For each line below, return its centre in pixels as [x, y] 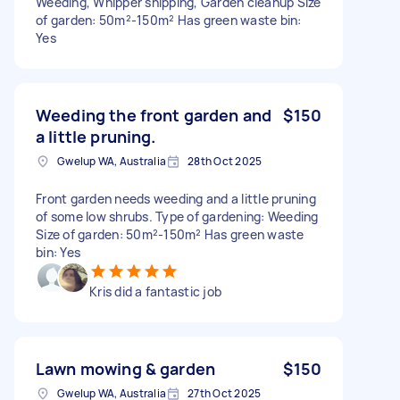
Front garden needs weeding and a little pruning [176, 198]
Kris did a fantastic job [155, 291]
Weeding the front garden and [154, 115]
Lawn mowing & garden [125, 368]
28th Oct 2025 [225, 161]
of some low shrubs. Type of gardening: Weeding [177, 216]
